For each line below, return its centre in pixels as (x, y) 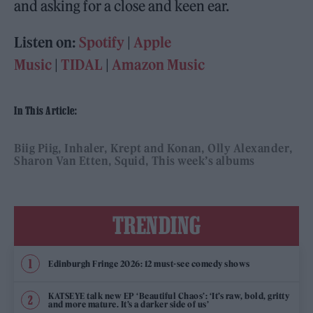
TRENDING (156, 225)
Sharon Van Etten (61, 161)
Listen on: (47, 42)
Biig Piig (36, 148)
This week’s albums (203, 161)
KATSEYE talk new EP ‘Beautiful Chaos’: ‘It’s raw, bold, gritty (169, 296)
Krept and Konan (156, 148)
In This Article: (45, 110)
